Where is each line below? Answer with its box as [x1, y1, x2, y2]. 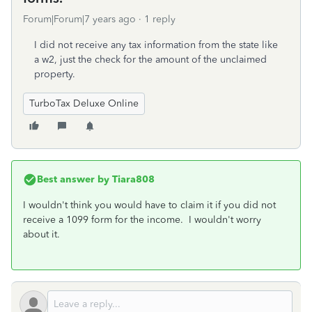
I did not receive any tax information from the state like [34, 39, 278, 51]
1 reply [144, 13, 175, 25]
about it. [23, 228, 60, 240]
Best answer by [37, 173, 109, 185]
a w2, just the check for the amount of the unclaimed [34, 54, 267, 65]
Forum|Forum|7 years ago [23, 13, 136, 25]
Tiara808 [109, 173, 155, 185]
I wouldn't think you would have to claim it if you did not [23, 199, 276, 211]
